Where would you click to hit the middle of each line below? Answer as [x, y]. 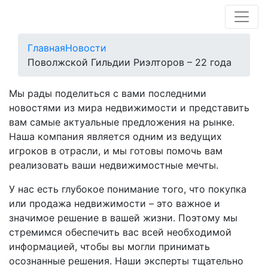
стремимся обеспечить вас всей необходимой [120, 232]
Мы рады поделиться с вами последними [108, 93]
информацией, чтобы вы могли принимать [109, 246]
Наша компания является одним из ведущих [115, 136]
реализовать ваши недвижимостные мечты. [114, 165]
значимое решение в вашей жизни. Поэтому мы [123, 218]
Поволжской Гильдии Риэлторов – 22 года [130, 62]
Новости [86, 48]
